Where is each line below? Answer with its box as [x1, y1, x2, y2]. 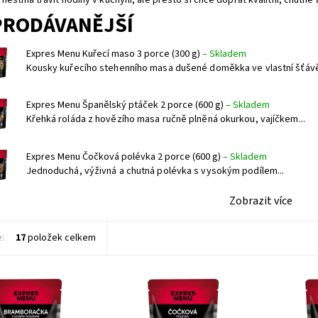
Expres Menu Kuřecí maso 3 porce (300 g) [26, 47, 202, 62]
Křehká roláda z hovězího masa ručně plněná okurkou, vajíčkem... [26, 112, 305, 127]
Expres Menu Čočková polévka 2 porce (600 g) [26, 149, 223, 164]
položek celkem [25, 231, 96, 246]
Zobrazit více [229, 193, 293, 209]
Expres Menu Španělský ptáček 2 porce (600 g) [26, 98, 226, 113]
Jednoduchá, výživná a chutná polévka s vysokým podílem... [26, 163, 285, 178]
